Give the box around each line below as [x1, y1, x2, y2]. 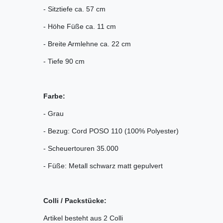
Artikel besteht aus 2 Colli [43, 214, 123, 222]
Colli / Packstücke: [43, 196, 107, 205]
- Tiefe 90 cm [43, 57, 85, 65]
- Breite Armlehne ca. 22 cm [43, 39, 131, 48]
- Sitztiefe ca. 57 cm [43, 4, 106, 13]
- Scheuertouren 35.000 [43, 144, 118, 152]
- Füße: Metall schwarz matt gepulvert [43, 161, 163, 170]
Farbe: [43, 92, 65, 100]
